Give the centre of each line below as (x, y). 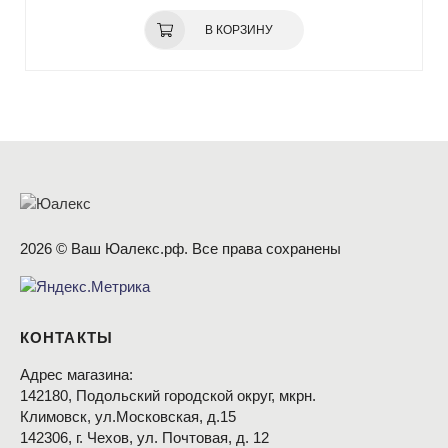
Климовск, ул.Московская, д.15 (128, 417)
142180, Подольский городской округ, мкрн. (168, 396)
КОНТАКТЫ (66, 338)
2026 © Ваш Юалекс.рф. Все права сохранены (180, 248)
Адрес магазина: (76, 375)
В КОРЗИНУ (239, 30)
